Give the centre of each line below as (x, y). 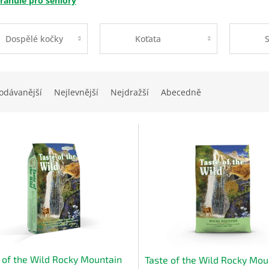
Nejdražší (130, 92)
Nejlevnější (76, 92)
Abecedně (181, 92)
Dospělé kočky (35, 38)
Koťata (148, 38)
